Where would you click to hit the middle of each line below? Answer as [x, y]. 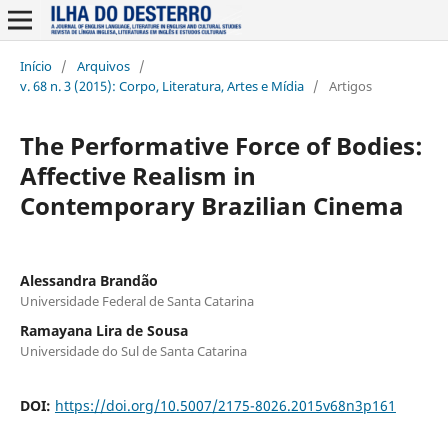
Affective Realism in [137, 175]
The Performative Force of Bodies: [221, 145]
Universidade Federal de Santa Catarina [136, 300]
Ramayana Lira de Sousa [103, 330]
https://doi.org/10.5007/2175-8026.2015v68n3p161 [225, 405]
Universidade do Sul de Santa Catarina [133, 350]
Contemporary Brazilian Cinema [211, 205]
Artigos [350, 85]
